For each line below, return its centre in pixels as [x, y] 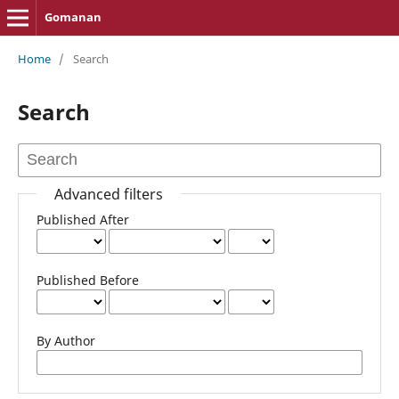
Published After [82, 219]
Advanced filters [108, 194]
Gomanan [73, 17]
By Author [65, 340]
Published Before [87, 280]
